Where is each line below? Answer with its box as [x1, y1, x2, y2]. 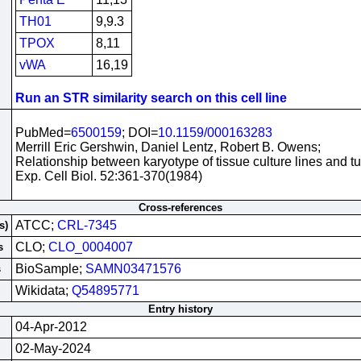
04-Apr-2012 [15, 320, 87, 334]
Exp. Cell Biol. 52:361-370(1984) [15, 169, 202, 183]
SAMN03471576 [85, 262, 181, 276]
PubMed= [15, 126, 71, 139]
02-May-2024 [15, 342, 91, 355]
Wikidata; [15, 284, 72, 297]
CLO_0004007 [48, 240, 133, 254]
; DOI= [121, 126, 158, 139]
